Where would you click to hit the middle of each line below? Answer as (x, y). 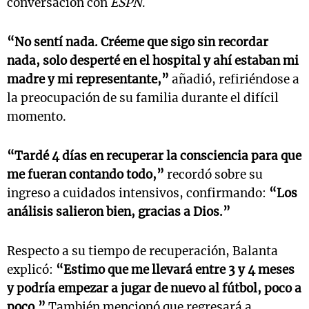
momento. (37, 117)
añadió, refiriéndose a (234, 79)
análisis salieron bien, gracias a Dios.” (119, 212)
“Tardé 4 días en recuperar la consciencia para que (154, 156)
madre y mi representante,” (88, 79)
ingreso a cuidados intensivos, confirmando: (138, 193)
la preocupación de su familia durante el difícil (143, 98)
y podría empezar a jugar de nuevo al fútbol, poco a (154, 288)
